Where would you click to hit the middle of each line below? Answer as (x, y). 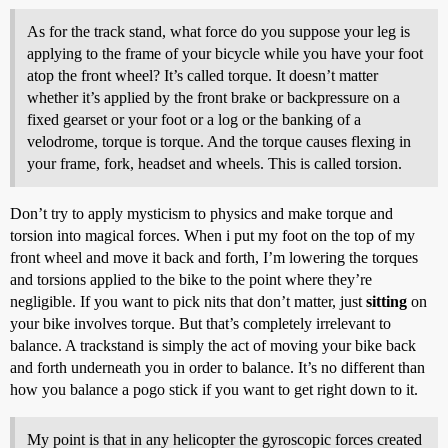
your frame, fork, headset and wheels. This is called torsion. (214, 163)
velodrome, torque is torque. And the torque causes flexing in (219, 141)
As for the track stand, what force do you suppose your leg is (218, 31)
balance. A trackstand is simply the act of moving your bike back (213, 345)
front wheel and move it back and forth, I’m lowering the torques (214, 257)
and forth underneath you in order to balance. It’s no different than (217, 367)
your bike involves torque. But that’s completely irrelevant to (200, 323)
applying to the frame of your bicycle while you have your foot (225, 53)
